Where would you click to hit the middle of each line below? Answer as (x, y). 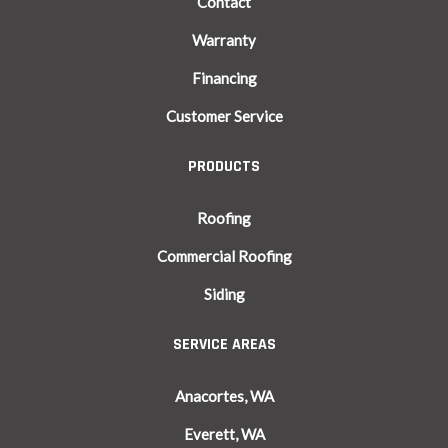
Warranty (224, 39)
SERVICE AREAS (224, 344)
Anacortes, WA (224, 395)
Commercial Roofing (224, 255)
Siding (224, 293)
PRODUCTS (224, 166)
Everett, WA (224, 433)
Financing (224, 77)
